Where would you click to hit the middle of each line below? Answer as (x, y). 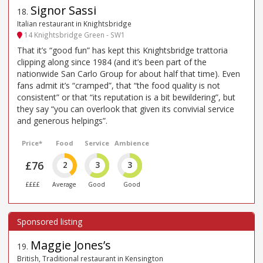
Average (65, 185)
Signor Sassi (63, 11)
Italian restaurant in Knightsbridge (74, 24)
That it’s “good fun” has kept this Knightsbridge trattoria (122, 50)
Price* (32, 143)
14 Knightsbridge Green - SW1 (74, 34)
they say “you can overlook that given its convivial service (126, 109)
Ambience (131, 143)
